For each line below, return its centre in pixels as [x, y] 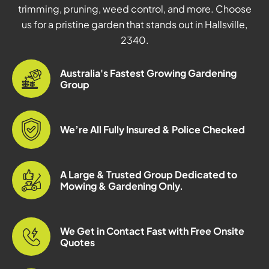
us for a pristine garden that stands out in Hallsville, [134, 25]
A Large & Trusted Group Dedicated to [149, 175]
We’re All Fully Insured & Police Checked [153, 130]
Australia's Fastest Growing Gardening [148, 73]
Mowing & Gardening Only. [122, 186]
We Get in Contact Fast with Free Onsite [152, 231]
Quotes [77, 243]
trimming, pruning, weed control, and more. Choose [134, 9]
